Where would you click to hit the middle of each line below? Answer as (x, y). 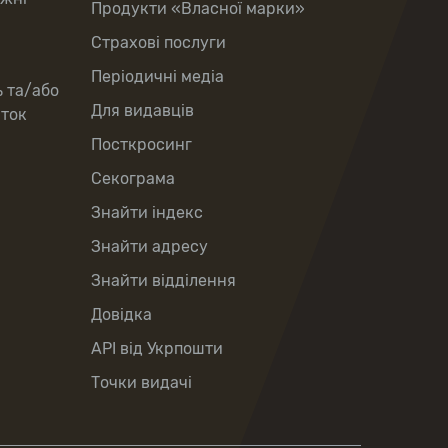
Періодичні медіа (157, 76)
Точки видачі (141, 382)
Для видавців (142, 110)
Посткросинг (141, 144)
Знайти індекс (147, 212)
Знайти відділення (163, 280)
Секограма (133, 178)
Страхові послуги (158, 42)
